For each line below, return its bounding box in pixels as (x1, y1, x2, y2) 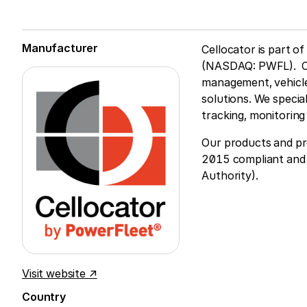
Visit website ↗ (22, 266, 97, 280)
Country (22, 289, 66, 304)
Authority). (201, 169, 258, 182)
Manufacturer (22, 41, 99, 55)
